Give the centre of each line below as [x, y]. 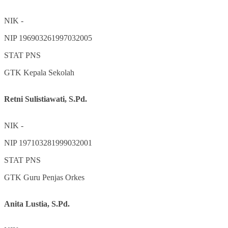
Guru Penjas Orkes [54, 177]
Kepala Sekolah [49, 72]
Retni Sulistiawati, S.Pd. [46, 99]
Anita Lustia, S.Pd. [37, 204]
